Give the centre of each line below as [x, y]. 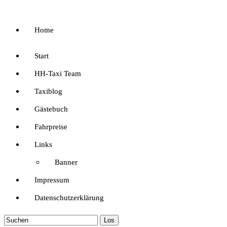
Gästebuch [51, 109]
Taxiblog [48, 91]
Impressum [52, 180]
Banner [66, 162]
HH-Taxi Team [58, 73]
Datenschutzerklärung [69, 198]
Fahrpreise [51, 127]
